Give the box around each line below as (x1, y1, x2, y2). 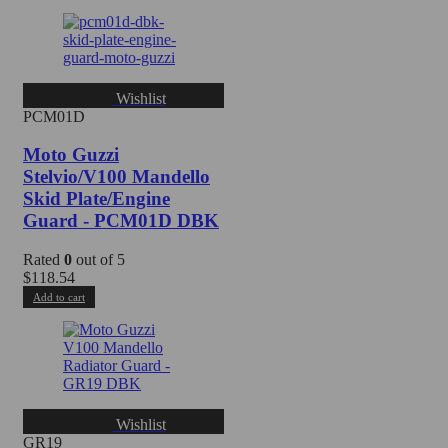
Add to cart (33, 291, 85, 304)
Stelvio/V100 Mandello (23, 166, 210, 188)
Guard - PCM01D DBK (23, 210, 219, 232)
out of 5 (72, 251, 125, 269)
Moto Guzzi (23, 144, 119, 166)
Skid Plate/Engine (23, 188, 170, 210)
